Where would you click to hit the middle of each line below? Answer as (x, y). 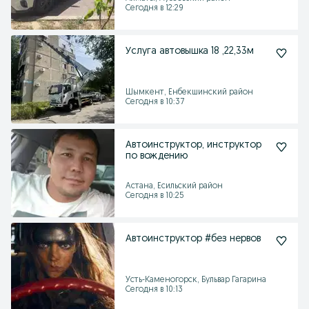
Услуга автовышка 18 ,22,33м (190, 51)
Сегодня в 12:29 (154, 8)
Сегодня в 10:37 (155, 102)
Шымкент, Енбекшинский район (189, 92)
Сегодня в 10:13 (154, 290)
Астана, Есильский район (174, 186)
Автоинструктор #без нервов (193, 239)
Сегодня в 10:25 (155, 196)
